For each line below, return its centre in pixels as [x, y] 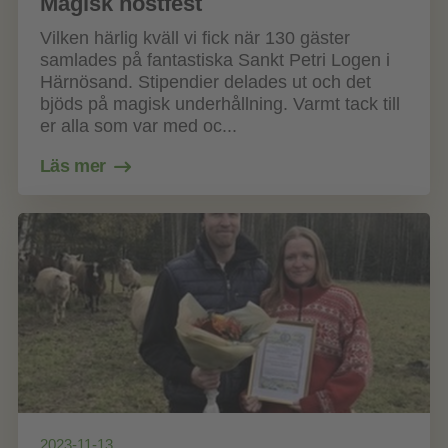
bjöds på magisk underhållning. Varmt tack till [219, 103]
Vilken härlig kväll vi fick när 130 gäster [194, 37]
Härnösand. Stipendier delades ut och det [205, 81]
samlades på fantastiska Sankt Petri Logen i [214, 59]
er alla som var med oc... [138, 125]
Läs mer [73, 165]
